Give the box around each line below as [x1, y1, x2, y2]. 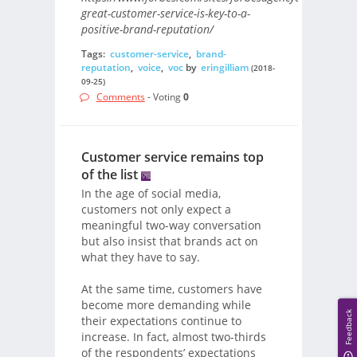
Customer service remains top [80, 148, 264, 167]
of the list [80, 166, 138, 184]
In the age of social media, [80, 185, 221, 201]
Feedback [343, 308, 354, 344]
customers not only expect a [80, 201, 231, 217]
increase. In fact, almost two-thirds [80, 328, 266, 344]
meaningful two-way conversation [80, 217, 261, 233]
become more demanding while [80, 296, 251, 312]
